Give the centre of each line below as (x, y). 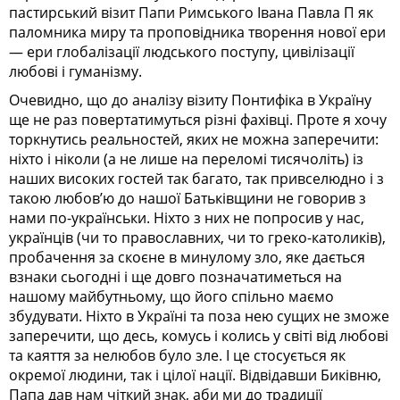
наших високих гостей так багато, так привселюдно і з (196, 178)
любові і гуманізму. (75, 71)
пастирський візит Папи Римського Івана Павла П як (191, 12)
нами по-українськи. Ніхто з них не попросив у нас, (187, 217)
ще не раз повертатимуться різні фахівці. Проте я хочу (198, 119)
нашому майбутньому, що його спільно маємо (171, 296)
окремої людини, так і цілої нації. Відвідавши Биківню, (195, 375)
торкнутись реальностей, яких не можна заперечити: (194, 139)
